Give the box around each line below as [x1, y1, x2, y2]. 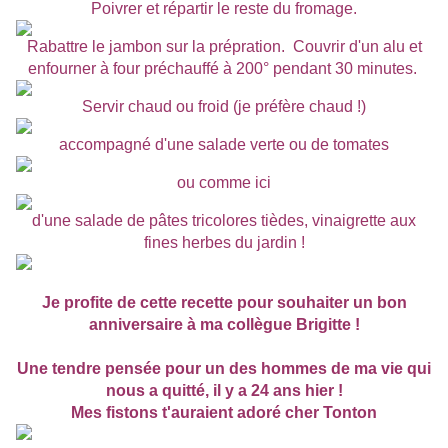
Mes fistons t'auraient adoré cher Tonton [71, 404, 377, 422]
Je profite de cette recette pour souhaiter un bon [41, 294, 407, 312]
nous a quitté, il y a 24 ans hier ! [105, 382, 343, 400]
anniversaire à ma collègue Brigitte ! [88, 316, 360, 334]
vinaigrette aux [312, 212, 416, 230]
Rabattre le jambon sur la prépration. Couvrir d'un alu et [26, 38, 422, 56]
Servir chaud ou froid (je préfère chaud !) [82, 98, 366, 116]
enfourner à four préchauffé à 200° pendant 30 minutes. [27, 60, 421, 78]
